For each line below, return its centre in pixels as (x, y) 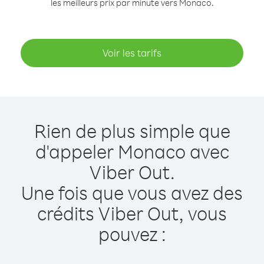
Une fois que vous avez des (132, 192)
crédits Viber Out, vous (132, 213)
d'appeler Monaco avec (132, 151)
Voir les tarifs (132, 53)
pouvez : (132, 234)
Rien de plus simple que (132, 131)
